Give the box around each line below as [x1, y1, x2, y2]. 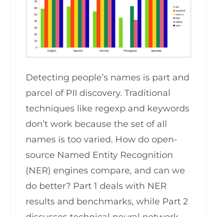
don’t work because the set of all [25, 119, 167, 130]
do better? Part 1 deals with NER [25, 181, 167, 192]
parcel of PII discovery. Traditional [25, 88, 170, 99]
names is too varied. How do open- [25, 134, 177, 145]
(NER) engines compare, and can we [25, 165, 185, 176]
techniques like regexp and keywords [25, 103, 189, 114]
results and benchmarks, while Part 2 [25, 196, 188, 207]
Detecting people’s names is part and [25, 72, 189, 83]
